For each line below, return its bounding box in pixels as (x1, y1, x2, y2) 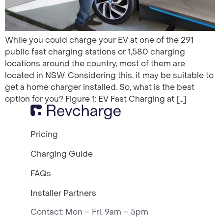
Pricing (30, 128, 58, 139)
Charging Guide (30, 148, 93, 159)
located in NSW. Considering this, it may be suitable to (5, 69, 214, 81)
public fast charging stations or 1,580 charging (5, 46, 185, 57)
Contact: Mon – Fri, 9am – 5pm (30, 206, 148, 217)
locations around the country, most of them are (5, 57, 185, 69)
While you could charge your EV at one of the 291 (5, 34, 193, 45)
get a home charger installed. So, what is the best (5, 81, 194, 92)
